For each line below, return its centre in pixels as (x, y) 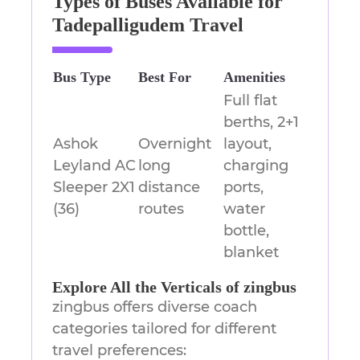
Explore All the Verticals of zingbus (174, 287)
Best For (165, 78)
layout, (247, 144)
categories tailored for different (164, 329)
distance (169, 188)
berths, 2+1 (261, 123)
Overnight (175, 144)
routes (161, 209)
